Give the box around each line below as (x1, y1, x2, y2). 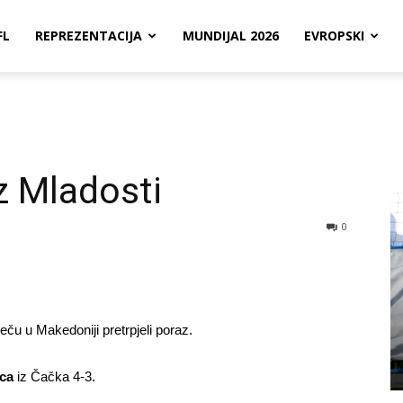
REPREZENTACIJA (35, 27, 142, 44)
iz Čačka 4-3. (13, 369, 95, 384)
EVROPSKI (304, 27, 364, 44)
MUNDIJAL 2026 (183, 27, 279, 44)
